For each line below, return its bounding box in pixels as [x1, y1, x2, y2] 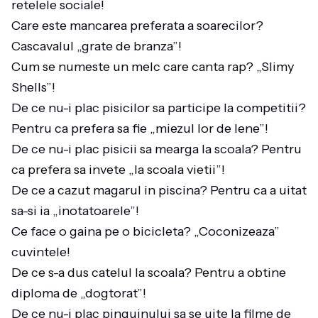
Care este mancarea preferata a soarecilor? [11, 18, 263, 33]
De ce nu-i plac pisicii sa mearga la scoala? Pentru [11, 141, 302, 157]
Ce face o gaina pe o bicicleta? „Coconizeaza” [11, 224, 280, 239]
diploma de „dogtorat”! [11, 285, 152, 301]
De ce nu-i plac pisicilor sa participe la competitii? [11, 100, 306, 116]
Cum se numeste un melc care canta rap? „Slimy [11, 59, 294, 75]
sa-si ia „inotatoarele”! [11, 203, 145, 219]
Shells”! [11, 79, 61, 95]
